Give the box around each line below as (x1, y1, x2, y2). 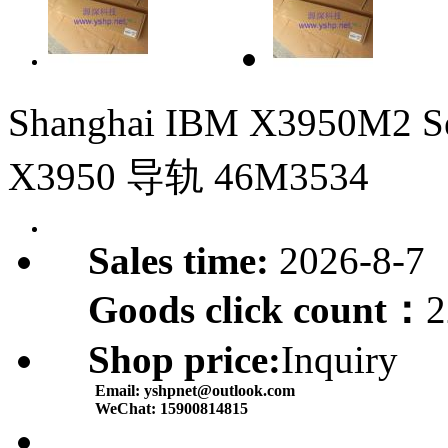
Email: (95, 382, 144, 399)
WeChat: (95, 400, 160, 417)
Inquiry (281, 338, 398, 381)
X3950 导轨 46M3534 (8, 155, 369, 198)
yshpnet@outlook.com (144, 382, 295, 399)
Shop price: (88, 338, 281, 381)
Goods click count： (88, 288, 426, 331)
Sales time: (88, 239, 269, 282)
